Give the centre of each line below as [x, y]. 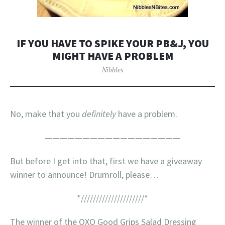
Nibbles [113, 70]
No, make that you [46, 114]
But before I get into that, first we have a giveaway [106, 161]
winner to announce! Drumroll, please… [84, 175]
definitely [99, 114]
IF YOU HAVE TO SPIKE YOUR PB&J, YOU [113, 43]
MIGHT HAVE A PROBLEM [113, 56]
